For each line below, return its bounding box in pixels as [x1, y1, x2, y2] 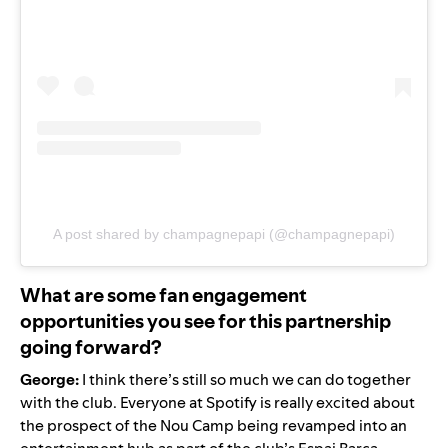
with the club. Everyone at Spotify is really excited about [20, 391, 415, 413]
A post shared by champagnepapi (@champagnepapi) [53, 225, 395, 242]
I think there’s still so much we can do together [82, 368, 411, 390]
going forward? [20, 333, 165, 360]
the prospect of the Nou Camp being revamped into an [20, 414, 407, 436]
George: [20, 368, 82, 390]
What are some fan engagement [20, 281, 307, 308]
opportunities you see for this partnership [20, 307, 391, 334]
